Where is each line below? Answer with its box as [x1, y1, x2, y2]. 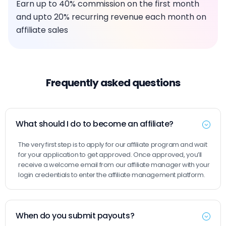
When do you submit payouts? [16, 210, 135, 221]
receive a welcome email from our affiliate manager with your [18, 160, 210, 169]
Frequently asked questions [45, 76, 181, 90]
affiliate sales [16, 24, 68, 36]
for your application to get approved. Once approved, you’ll [18, 150, 202, 159]
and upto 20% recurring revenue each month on [16, 11, 206, 23]
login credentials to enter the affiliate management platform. [18, 170, 205, 180]
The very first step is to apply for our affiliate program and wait [18, 140, 207, 149]
